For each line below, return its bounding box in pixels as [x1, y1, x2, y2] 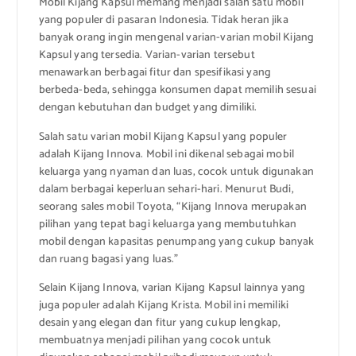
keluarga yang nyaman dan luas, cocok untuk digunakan [38, 162, 314, 181]
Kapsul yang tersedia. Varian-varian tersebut [38, 46, 255, 65]
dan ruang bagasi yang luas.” [38, 250, 179, 269]
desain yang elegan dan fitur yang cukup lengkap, [38, 313, 281, 332]
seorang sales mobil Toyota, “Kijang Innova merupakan [38, 197, 307, 216]
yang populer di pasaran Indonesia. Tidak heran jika [38, 11, 288, 30]
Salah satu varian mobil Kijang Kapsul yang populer [38, 127, 288, 146]
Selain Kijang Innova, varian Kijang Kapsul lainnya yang [38, 278, 306, 297]
